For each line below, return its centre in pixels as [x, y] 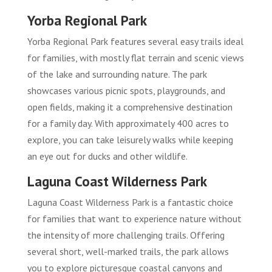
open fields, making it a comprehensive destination [130, 107]
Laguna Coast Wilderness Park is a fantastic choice [130, 202]
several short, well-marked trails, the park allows [128, 252]
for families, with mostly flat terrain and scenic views [135, 58]
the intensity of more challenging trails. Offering [126, 235]
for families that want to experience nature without [134, 219]
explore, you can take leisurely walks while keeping [130, 140]
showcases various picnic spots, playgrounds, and [126, 91]
